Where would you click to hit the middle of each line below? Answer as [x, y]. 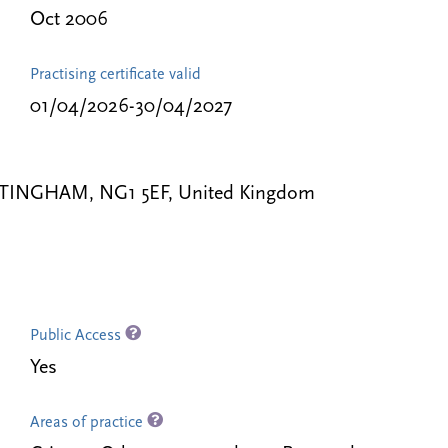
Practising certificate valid [115, 75]
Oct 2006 [68, 20]
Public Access [77, 336]
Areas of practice [88, 423]
